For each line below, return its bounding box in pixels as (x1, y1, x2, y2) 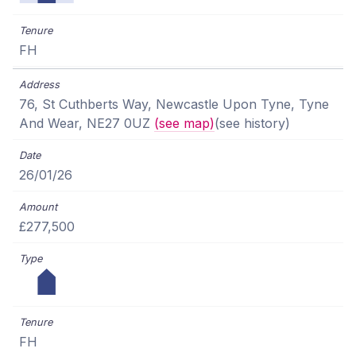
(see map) (154, 115, 215, 132)
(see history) (215, 115, 290, 132)
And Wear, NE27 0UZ (19, 115, 154, 132)
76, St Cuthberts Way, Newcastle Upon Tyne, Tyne (19, 96, 329, 113)
